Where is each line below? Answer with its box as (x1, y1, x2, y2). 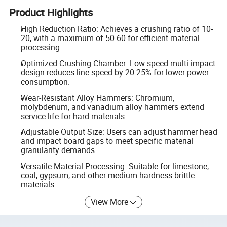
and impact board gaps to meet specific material (20, 135, 194, 147)
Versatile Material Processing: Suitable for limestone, (20, 160, 209, 172)
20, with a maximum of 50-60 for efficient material (20, 32, 200, 44)
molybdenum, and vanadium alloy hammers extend (20, 101, 204, 112)
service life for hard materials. (20, 110, 127, 122)
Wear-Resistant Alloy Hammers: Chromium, (20, 92, 174, 103)
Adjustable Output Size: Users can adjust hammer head (20, 126, 217, 138)
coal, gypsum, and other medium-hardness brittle (20, 169, 195, 181)
